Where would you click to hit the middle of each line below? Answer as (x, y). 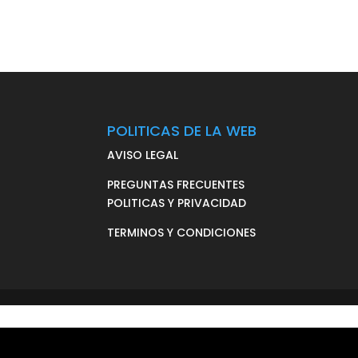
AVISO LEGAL (143, 155)
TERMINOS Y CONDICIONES (182, 232)
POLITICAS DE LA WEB (182, 130)
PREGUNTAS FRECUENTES (176, 184)
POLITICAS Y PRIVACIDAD (177, 203)
